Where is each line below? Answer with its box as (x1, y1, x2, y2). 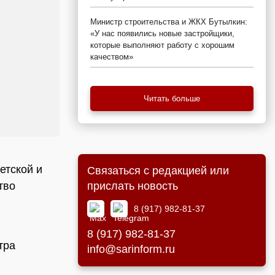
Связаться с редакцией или (87, 165, 229, 177)
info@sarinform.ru (87, 243, 175, 255)
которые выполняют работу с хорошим (90, 41, 234, 50)
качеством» (90, 52, 133, 61)
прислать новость (87, 180, 178, 192)
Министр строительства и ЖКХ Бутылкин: (90, 17, 247, 26)
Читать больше (144, 94, 200, 103)
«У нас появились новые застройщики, (90, 29, 234, 38)
